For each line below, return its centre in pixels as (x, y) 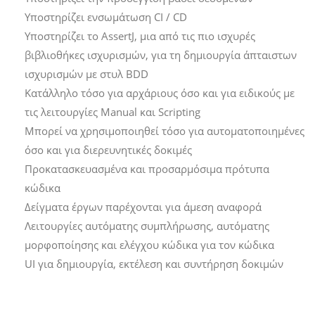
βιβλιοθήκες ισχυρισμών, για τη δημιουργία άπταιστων (161, 55)
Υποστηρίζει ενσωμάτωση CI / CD (106, 17)
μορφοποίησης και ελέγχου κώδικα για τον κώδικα (149, 245)
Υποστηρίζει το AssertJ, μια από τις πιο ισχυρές (140, 36)
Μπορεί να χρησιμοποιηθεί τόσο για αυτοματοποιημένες (165, 131)
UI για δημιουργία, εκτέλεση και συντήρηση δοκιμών (154, 264)
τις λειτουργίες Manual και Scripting (112, 112)
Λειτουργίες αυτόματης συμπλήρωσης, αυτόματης (147, 226)
